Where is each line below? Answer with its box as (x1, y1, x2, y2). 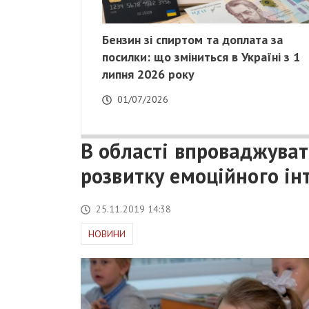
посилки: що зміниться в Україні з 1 (102, 49, 300, 66)
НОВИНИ (88, 228, 126, 241)
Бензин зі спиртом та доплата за (102, 32, 283, 48)
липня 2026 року (102, 66, 195, 83)
